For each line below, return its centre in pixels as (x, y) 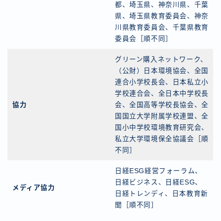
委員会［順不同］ (144, 39)
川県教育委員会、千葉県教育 (162, 28)
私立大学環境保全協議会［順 (162, 139)
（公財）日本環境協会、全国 (162, 71)
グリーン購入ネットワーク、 (161, 60)
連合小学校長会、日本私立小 (162, 82)
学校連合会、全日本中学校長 (162, 94)
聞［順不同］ (137, 205)
